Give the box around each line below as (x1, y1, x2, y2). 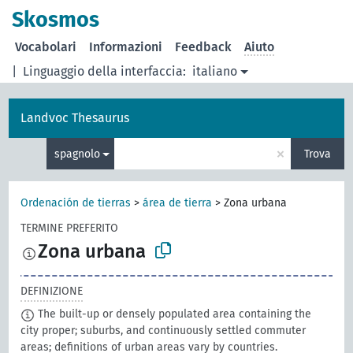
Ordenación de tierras (20, 196, 132, 210)
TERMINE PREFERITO (20, 221, 119, 235)
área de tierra (143, 196, 213, 210)
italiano (192, 64, 238, 79)
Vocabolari (15, 39, 77, 54)
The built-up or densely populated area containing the (35, 307, 312, 321)
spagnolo (54, 147, 100, 161)
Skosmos (12, 7, 100, 32)
